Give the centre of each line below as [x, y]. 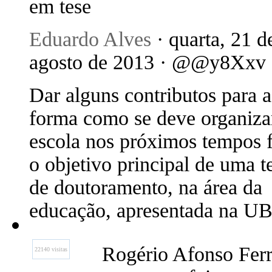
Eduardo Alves [90, 39]
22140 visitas [51, 249]
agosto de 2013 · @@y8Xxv [148, 62]
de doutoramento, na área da [146, 187]
